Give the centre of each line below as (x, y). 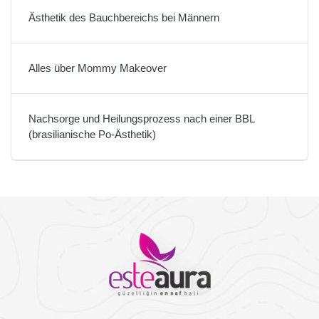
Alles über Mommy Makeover (98, 68)
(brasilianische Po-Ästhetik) (92, 134)
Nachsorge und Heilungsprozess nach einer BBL (141, 118)
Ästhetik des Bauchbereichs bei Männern (124, 17)
